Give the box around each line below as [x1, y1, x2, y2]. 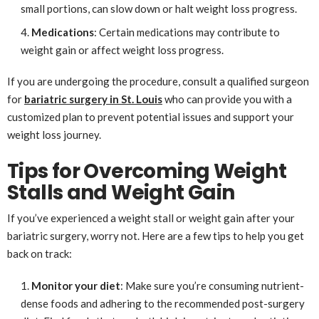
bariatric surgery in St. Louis [24, 92, 162, 105]
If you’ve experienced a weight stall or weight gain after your [7, 211, 295, 224]
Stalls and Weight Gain [7, 178, 235, 206]
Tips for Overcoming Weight [7, 157, 286, 185]
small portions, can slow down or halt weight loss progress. [20, 1, 297, 15]
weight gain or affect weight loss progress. [20, 43, 224, 56]
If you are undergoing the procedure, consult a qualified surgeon [7, 74, 309, 88]
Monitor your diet [31, 278, 120, 292]
